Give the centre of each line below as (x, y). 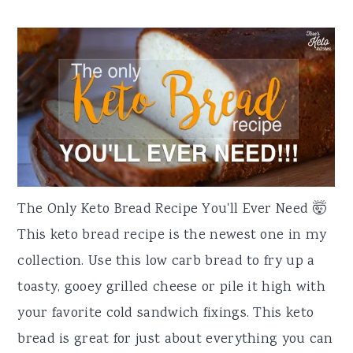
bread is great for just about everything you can (175, 339)
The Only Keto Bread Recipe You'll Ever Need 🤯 (172, 209)
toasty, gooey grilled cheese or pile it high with (172, 287)
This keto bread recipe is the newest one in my (172, 235)
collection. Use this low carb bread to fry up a (166, 261)
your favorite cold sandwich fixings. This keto (166, 313)
